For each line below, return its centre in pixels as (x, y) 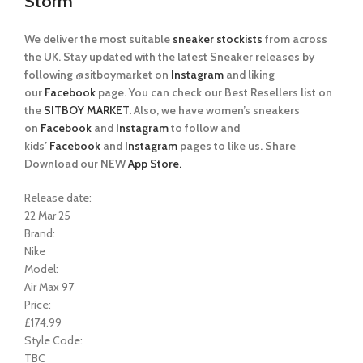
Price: (38, 305)
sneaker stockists (218, 39)
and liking (250, 75)
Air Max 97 (49, 287)
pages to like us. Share (237, 146)
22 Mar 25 (47, 216)
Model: (41, 269)
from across (295, 39)
